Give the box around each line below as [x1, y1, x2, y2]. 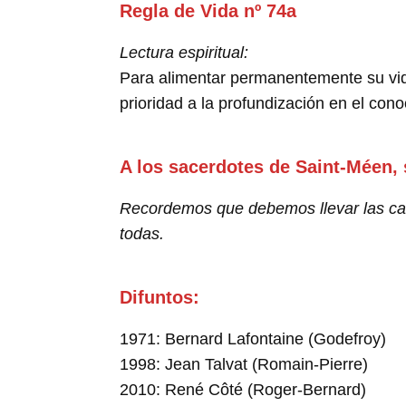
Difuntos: [120, 287, 199, 307]
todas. [120, 225, 164, 243]
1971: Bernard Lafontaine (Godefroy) [120, 330, 386, 348]
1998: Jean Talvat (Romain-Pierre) [120, 355, 368, 373]
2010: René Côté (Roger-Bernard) [120, 381, 366, 399]
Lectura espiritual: [120, 43, 248, 62]
